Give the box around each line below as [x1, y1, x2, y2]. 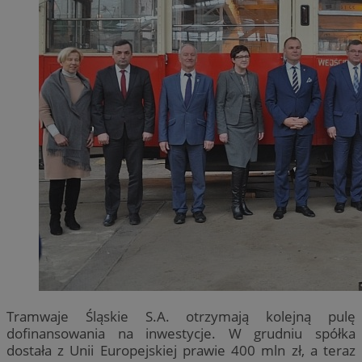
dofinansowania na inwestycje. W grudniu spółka [6, 324, 356, 343]
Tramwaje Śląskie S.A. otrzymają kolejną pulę [6, 307, 356, 326]
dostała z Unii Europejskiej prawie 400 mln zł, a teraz [6, 341, 356, 360]
